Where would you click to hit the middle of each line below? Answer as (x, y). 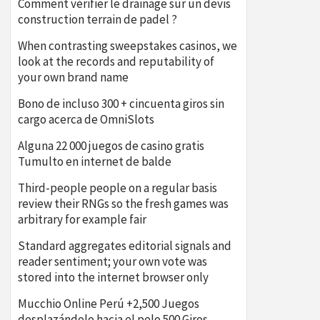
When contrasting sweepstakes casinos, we (127, 46)
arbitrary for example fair (82, 219)
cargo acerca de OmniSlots (86, 119)
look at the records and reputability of (116, 61)
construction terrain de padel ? (97, 19)
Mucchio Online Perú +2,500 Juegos (109, 304)
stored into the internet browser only (113, 277)
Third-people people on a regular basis (117, 188)
